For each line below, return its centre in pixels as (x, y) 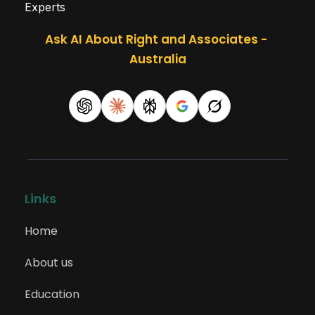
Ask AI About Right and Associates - (156, 39)
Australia (157, 59)
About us (49, 262)
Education (52, 294)
